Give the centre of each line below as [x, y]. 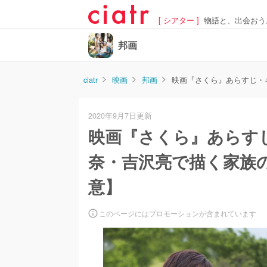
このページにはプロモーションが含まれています [178, 213]
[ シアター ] [179, 20]
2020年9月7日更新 [120, 116]
